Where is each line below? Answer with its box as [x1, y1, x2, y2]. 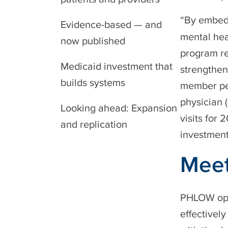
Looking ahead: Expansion [61, 102, 177, 113]
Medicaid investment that [61, 61, 173, 72]
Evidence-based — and [61, 19, 162, 30]
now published [61, 35, 125, 46]
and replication [61, 119, 127, 130]
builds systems [61, 77, 125, 88]
